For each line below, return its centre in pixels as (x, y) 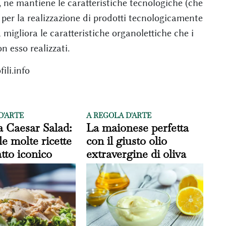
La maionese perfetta (138, 127)
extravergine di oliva (136, 154)
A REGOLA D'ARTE (119, 115)
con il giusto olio (127, 140)
